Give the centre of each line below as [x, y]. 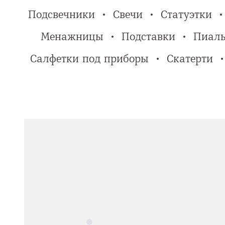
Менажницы [72, 37]
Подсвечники [62, 15]
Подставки [148, 37]
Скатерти [190, 59]
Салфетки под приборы [89, 59]
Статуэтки [186, 15]
